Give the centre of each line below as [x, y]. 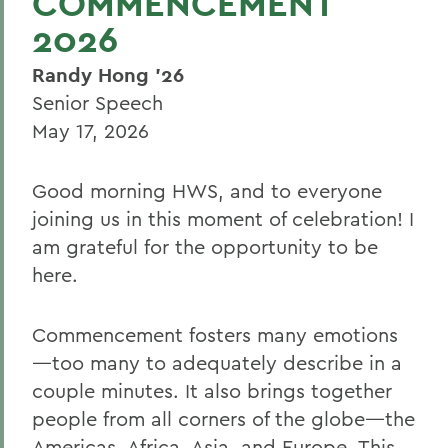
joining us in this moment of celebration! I [223, 219]
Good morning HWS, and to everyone [207, 191]
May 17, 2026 [90, 131]
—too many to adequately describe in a [217, 363]
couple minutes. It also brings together [212, 391]
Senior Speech [97, 103]
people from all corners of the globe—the [223, 419]
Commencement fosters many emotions [215, 335]
